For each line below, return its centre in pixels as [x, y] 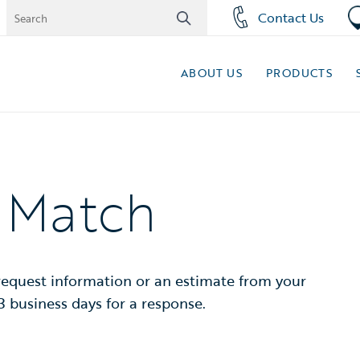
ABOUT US [211, 73]
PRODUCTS [299, 73]
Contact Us [290, 18]
